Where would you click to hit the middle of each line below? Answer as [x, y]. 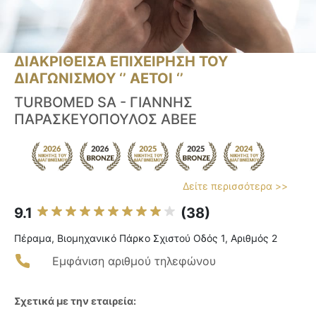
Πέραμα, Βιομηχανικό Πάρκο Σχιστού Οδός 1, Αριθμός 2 [146, 238]
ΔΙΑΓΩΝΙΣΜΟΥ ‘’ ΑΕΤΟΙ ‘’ [99, 79]
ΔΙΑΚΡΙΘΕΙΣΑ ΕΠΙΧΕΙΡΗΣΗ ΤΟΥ [121, 62]
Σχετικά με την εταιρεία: [75, 301]
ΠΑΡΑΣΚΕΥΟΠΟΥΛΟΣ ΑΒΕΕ [105, 120]
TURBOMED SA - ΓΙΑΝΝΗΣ [103, 103]
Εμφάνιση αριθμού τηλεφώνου [134, 261]
